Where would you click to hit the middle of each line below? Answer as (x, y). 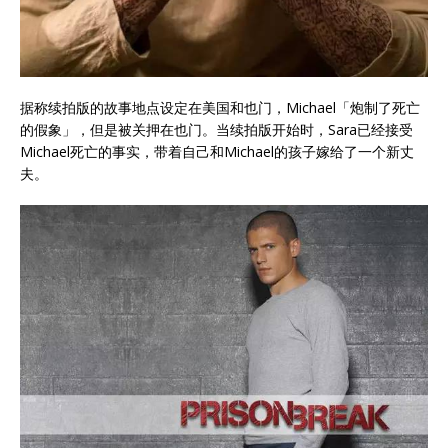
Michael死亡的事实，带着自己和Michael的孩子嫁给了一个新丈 (217, 151)
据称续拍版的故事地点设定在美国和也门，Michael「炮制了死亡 (220, 107)
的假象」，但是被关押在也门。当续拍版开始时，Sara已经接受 (216, 129)
